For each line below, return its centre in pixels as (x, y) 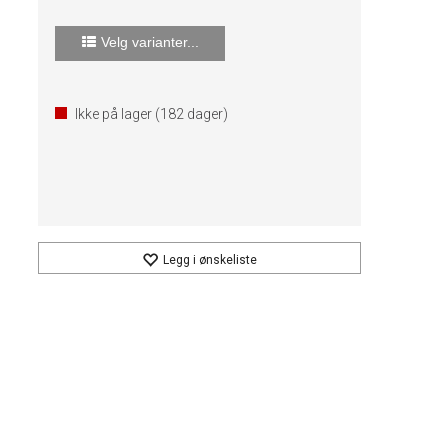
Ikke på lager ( (118, 114)
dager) (206, 114)
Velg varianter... (149, 42)
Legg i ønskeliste (210, 260)
